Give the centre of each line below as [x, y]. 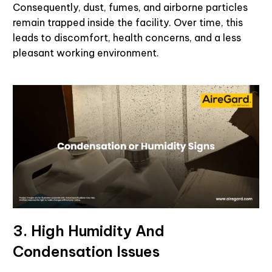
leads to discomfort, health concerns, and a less [127, 37]
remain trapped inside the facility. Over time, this [128, 22]
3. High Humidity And [89, 230]
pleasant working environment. [86, 53]
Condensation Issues [86, 251]
